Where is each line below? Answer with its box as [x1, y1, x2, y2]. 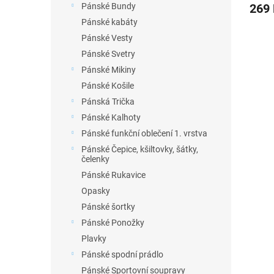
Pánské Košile [81, 81, 134, 91]
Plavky [81, 234, 106, 243]
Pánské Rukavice [81, 170, 146, 180]
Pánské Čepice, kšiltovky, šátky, [81, 144, 198, 154]
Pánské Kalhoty [81, 113, 141, 122]
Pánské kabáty [81, 17, 138, 27]
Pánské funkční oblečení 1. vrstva [81, 128, 207, 138]
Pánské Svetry [81, 49, 135, 59]
